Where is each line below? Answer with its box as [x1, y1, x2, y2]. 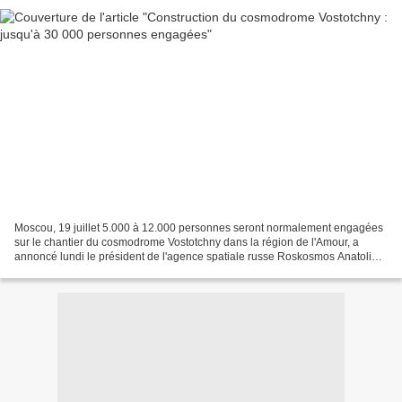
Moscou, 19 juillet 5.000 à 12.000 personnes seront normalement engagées [14, 221, 383, 234]
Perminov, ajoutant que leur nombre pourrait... [14, 264, 237, 277]
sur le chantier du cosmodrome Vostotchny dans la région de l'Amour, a [14, 235, 359, 249]
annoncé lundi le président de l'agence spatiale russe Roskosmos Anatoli [14, 249, 371, 263]
